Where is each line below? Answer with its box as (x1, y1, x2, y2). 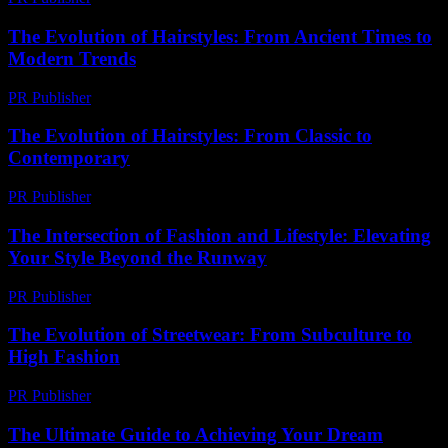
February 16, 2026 (100, 387, 217, 404)
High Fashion (8, 346, 120, 368)
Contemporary (8, 147, 130, 169)
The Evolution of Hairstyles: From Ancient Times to (8, 25, 432, 47)
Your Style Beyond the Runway (8, 246, 267, 268)
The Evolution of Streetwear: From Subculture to (8, 324, 412, 346)
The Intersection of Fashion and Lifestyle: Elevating (8, 224, 431, 246)
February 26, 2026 (100, 88, 217, 106)
